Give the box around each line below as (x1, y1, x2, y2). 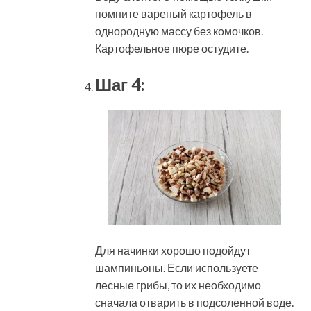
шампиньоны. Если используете (95, 261, 258, 275)
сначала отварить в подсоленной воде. (95, 296, 294, 310)
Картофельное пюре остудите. (95, 41, 249, 55)
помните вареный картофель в (95, 6, 252, 20)
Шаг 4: (95, 74, 144, 94)
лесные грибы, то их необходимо (95, 278, 261, 292)
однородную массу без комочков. (95, 24, 263, 37)
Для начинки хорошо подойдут (95, 244, 251, 258)
